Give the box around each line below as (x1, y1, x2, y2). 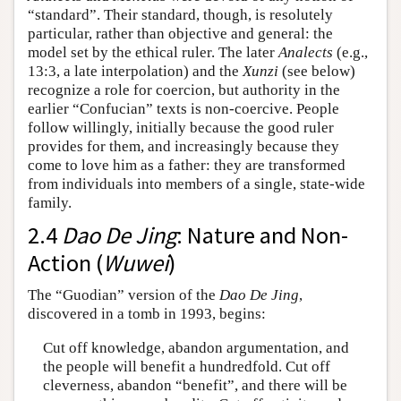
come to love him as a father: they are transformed (28, 157, 346, 175)
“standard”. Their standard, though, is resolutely (28, 6, 333, 24)
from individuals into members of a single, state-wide (28, 175, 365, 193)
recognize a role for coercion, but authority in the (28, 81, 340, 99)
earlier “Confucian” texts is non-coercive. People (28, 100, 339, 118)
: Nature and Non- (176, 220, 348, 251)
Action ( (28, 248, 103, 278)
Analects (278, 44, 333, 62)
